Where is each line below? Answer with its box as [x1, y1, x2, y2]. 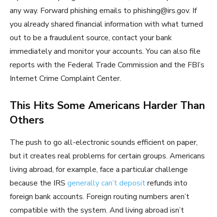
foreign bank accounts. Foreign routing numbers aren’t [10, 191, 189, 202]
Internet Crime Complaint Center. [10, 73, 121, 84]
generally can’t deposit [67, 178, 145, 189]
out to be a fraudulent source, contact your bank [10, 32, 172, 44]
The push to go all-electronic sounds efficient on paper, [10, 137, 198, 148]
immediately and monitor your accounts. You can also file [10, 46, 201, 57]
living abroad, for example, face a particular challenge [10, 164, 188, 175]
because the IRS [10, 178, 67, 189]
